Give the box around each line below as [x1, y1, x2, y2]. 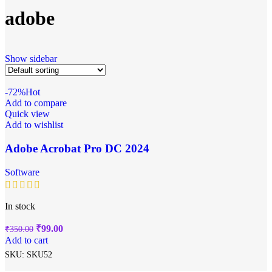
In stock [5, 200, 35, 211]
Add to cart [5, 234, 48, 245]
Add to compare [5, 98, 67, 109]
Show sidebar [5, 53, 57, 64]
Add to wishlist [5, 120, 63, 131]
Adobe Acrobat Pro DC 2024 [5, 141, 149, 155]
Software [5, 166, 39, 177]
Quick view [5, 109, 50, 120]
